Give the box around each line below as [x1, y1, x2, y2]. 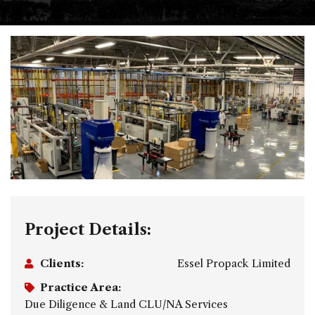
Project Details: [25, 220, 151, 240]
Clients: [40, 257, 84, 271]
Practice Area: [40, 281, 121, 295]
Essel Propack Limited [177, 257, 290, 271]
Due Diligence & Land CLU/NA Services [25, 297, 228, 311]
